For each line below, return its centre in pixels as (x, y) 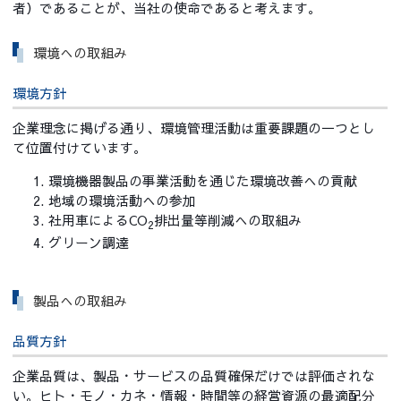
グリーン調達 (89, 243)
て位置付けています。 (80, 148)
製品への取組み (80, 300)
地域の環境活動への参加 (123, 201)
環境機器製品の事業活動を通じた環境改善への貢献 (203, 181)
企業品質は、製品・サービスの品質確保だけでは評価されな (194, 375)
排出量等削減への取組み (228, 221)
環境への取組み (80, 53)
